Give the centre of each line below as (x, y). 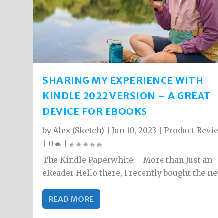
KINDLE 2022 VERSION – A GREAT (127, 95)
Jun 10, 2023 (134, 130)
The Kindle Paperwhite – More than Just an (127, 159)
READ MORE (71, 199)
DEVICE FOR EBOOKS (95, 111)
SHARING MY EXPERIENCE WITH (123, 80)
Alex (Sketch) (79, 130)
